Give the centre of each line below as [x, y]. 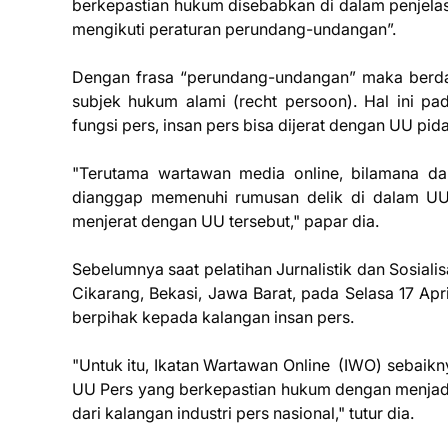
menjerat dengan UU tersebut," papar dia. [225, 221]
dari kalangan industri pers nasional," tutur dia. [243, 413]
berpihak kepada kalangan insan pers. [215, 317]
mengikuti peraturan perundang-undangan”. [234, 29]
